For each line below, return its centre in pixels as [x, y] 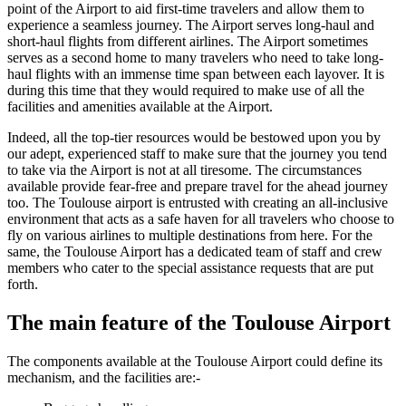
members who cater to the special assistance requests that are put [190, 268]
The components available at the [101, 361]
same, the [36, 252]
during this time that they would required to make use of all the [186, 91]
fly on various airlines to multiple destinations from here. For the [190, 236]
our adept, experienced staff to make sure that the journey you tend [197, 154]
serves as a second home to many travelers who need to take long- [195, 58]
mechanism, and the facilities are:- [104, 377]
